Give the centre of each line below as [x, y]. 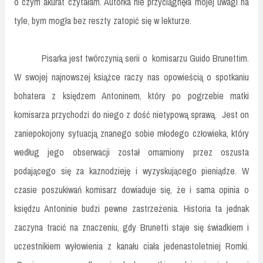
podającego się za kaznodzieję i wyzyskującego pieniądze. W [131, 171]
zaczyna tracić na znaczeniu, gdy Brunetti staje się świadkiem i [131, 227]
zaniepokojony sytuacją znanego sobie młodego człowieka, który [131, 134]
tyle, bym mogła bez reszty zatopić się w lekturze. [103, 21]
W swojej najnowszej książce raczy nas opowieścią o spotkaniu [131, 77]
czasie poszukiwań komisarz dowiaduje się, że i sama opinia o [131, 190]
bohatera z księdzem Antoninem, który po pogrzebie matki [131, 96]
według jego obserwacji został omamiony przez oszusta [131, 152]
